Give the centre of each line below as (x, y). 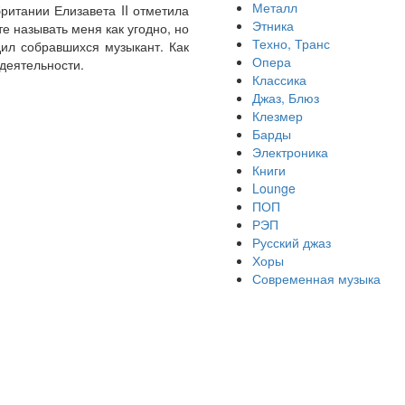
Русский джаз (292, 242)
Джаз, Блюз (286, 98)
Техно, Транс (291, 43)
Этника (273, 25)
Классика (279, 80)
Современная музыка (316, 278)
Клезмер (278, 116)
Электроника (290, 152)
